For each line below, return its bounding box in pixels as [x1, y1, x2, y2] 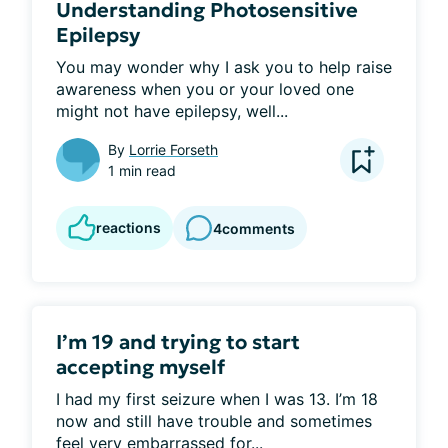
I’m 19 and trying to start [56, 329, 300, 355]
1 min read [108, 162, 176, 179]
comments [222, 219, 295, 237]
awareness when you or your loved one [56, 79, 354, 99]
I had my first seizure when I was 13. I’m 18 [56, 389, 378, 409]
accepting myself [56, 354, 225, 380]
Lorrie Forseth [129, 141, 218, 158]
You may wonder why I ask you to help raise [56, 57, 392, 77]
